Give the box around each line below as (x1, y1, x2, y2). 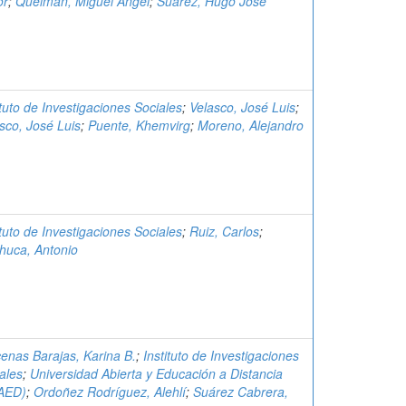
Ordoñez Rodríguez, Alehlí (34, 382, 186, 401)
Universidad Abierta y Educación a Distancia (30, 364, 283, 382)
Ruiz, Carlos (189, 222, 259, 240)
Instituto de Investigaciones (143, 346, 299, 364)
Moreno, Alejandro (198, 116, 304, 134)
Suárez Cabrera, (193, 382, 288, 401)
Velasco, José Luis (189, 98, 295, 116)
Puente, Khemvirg (88, 116, 190, 134)
